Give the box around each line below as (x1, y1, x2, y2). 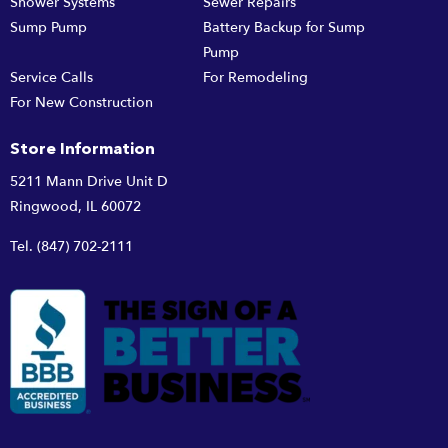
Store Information (10, 142, 155, 159)
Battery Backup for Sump (202, 17, 365, 37)
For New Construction (10, 92, 153, 112)
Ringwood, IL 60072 (10, 197, 141, 217)
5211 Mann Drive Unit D (10, 172, 168, 192)
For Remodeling (202, 67, 308, 87)
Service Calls (10, 67, 93, 87)
